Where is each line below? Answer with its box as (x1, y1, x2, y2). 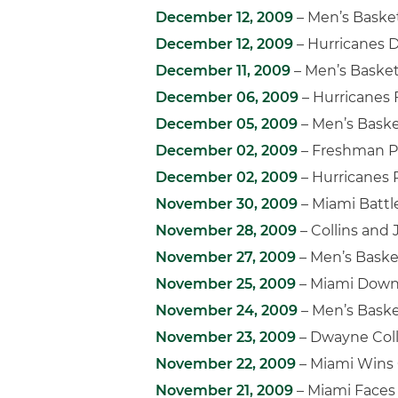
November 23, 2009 (155, 329, 296, 346)
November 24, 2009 (155, 302, 298, 319)
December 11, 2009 (155, 62, 291, 79)
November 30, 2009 (155, 195, 298, 212)
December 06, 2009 (155, 89, 298, 106)
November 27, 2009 (155, 249, 296, 266)
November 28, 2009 (155, 222, 297, 239)
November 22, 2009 (155, 355, 296, 372)
